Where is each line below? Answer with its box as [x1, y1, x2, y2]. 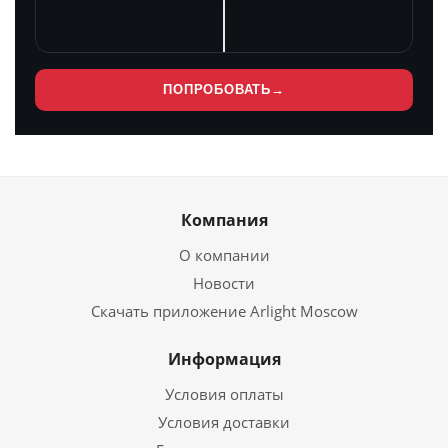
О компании [178, 245, 270, 265]
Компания [180, 209, 268, 231]
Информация [167, 348, 281, 370]
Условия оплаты [164, 384, 284, 404]
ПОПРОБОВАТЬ [163, 82, 271, 97]
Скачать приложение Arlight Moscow [90, 301, 358, 321]
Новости [193, 273, 255, 293]
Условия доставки [158, 412, 290, 432]
